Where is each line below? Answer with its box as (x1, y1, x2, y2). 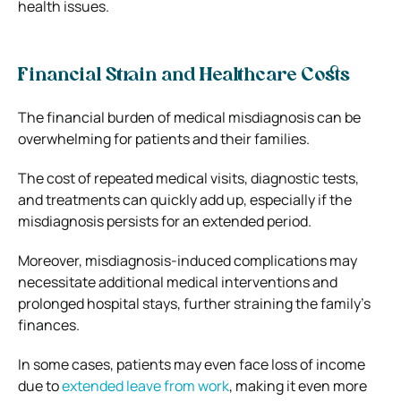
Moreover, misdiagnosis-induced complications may (18, 250, 357, 270)
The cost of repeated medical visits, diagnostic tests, (18, 167, 359, 188)
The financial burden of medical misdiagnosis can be (18, 107, 361, 127)
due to (18, 375, 62, 396)
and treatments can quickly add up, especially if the (18, 189, 352, 209)
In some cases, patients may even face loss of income (18, 354, 365, 374)
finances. (18, 314, 80, 335)
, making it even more (229, 375, 367, 396)
